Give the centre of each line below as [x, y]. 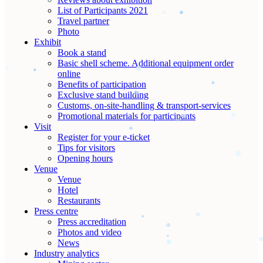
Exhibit [48, 42]
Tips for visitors [86, 148]
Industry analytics [67, 253]
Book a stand [82, 53]
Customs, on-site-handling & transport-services [144, 105]
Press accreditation [92, 222]
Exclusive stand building [103, 95]
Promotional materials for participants [127, 116]
